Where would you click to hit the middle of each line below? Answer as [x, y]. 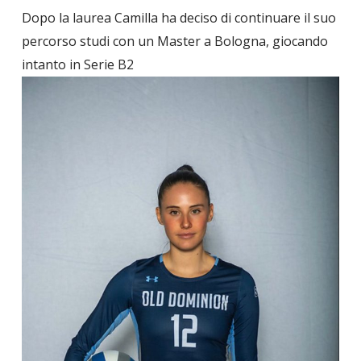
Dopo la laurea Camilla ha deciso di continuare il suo [178, 18]
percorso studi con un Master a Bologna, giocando [174, 41]
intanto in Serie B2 [77, 64]
